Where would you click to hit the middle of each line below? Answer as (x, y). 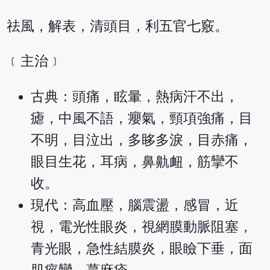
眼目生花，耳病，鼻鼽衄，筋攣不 (135, 162)
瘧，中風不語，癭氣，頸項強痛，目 (142, 119)
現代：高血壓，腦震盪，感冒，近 (135, 206)
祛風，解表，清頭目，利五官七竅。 (118, 26)
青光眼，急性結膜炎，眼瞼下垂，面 (142, 249)
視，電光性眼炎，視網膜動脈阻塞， (142, 227)
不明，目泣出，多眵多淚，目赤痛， (142, 140)
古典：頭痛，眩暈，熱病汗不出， (135, 97)
